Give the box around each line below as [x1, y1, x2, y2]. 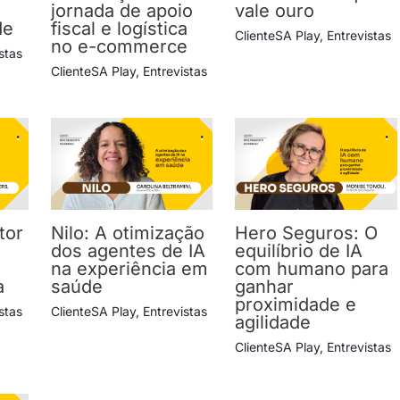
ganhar [235, 275, 295, 297]
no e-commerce [50, 36, 187, 58]
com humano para [235, 257, 389, 279]
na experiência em [50, 257, 208, 279]
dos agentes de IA [50, 239, 205, 262]
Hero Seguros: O [235, 221, 379, 244]
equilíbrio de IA [235, 239, 363, 262]
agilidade [235, 311, 312, 333]
